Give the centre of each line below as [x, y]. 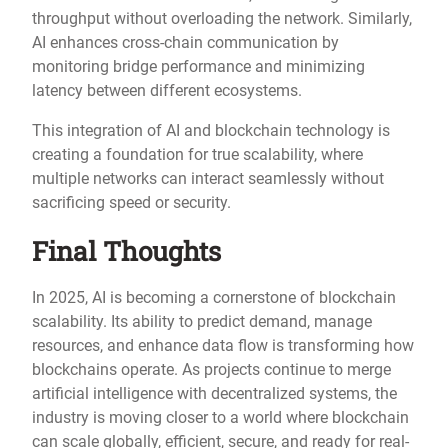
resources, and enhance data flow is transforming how [223, 345]
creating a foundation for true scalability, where [197, 154]
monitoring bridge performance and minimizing [198, 66]
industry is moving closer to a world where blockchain [220, 417]
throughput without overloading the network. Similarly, [222, 18]
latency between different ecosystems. [167, 90]
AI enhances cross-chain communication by [185, 42]
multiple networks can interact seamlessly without [208, 178]
